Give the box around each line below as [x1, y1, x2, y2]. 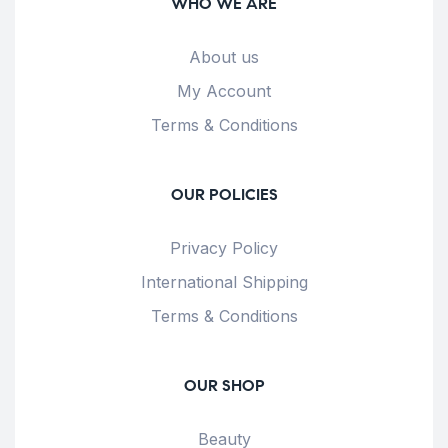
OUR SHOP [183, 376, 265, 396]
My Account [177, 81, 271, 102]
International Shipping [140, 272, 308, 293]
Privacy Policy [170, 238, 278, 259]
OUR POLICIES [170, 185, 278, 205]
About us [189, 47, 259, 68]
